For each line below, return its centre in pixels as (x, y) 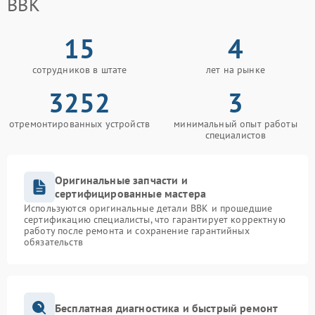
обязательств (53, 242)
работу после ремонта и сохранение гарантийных (137, 231)
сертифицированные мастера (131, 194)
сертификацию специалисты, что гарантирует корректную (155, 220)
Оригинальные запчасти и (121, 180)
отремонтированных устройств (79, 124)
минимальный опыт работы (236, 124)
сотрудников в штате (79, 70)
